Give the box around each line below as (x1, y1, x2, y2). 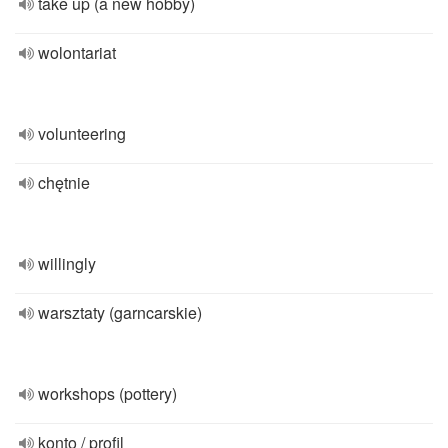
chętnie (38, 171, 90, 194)
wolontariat (38, 41, 116, 64)
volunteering (38, 122, 126, 145)
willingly (38, 252, 96, 275)
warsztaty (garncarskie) (38, 301, 202, 324)
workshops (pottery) (38, 382, 177, 405)
